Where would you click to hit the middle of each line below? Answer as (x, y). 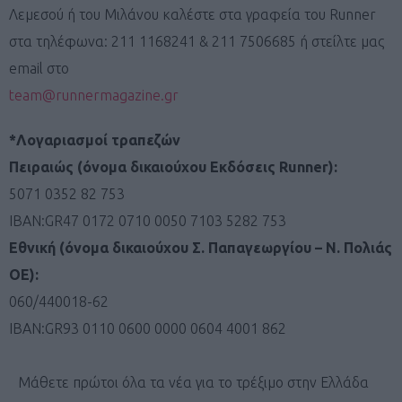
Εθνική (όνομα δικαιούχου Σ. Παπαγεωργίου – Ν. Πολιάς (201, 247)
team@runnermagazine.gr (94, 95)
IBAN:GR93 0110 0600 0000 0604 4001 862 (148, 328)
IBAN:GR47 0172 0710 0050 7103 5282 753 (148, 220)
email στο (39, 68)
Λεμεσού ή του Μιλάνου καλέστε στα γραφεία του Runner (192, 14)
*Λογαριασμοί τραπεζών (95, 140)
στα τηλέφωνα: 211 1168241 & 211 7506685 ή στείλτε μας (197, 41)
